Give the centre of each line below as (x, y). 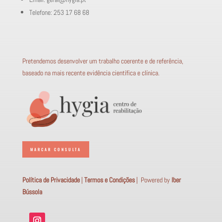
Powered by (156, 180)
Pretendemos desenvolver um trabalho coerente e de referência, (103, 61)
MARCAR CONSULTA (55, 149)
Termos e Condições (109, 180)
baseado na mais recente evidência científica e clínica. (91, 73)
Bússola (32, 192)
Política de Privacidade (51, 180)
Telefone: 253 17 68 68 (59, 12)
